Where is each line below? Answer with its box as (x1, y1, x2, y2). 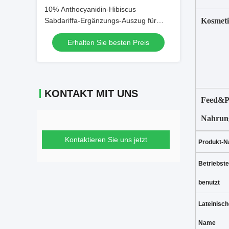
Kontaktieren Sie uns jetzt (64, 135, 147, 144)
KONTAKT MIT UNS (44, 88, 138, 99)
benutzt (198, 179, 220, 186)
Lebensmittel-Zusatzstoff (44, 28, 124, 36)
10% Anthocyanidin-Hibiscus (44, 5, 136, 13)
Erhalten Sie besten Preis (67, 38, 149, 47)
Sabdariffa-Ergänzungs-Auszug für (44, 16, 156, 25)
